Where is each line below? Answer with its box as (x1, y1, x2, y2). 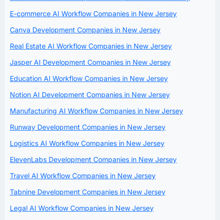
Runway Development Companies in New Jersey (10, 122, 165, 131)
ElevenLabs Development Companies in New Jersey (10, 155, 177, 164)
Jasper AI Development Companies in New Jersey (10, 57, 171, 66)
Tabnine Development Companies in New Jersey (10, 187, 165, 196)
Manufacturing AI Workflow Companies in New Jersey (10, 106, 183, 115)
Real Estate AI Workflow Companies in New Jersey (10, 41, 172, 50)
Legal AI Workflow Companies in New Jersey (10, 203, 154, 212)
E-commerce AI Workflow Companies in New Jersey (10, 9, 177, 18)
